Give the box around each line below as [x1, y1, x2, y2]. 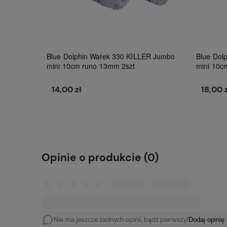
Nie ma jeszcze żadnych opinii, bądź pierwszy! [54, 215, 188, 224]
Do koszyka [99, 112, 133, 120]
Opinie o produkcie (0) [42, 150, 159, 165]
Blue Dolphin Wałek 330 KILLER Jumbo [47, 51, 175, 61]
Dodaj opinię [188, 216, 224, 224]
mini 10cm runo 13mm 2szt [47, 60, 135, 71]
